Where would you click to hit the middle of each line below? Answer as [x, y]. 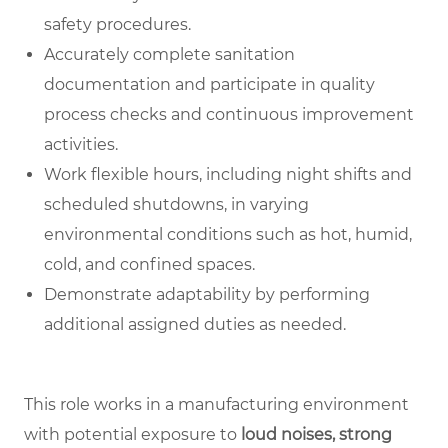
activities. [81, 144]
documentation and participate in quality [209, 84]
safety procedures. [117, 24]
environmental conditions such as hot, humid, [228, 234]
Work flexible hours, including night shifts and [228, 174]
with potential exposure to [132, 434]
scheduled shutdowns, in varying [176, 204]
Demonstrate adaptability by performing [207, 294]
